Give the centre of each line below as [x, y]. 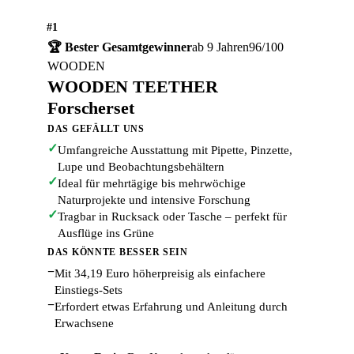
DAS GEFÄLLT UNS [96, 129]
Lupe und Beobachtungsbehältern [141, 167]
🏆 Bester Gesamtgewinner [120, 47]
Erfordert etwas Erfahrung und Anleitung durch [171, 307]
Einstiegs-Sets [88, 290]
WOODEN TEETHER [133, 87]
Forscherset [91, 108]
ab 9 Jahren [220, 47]
